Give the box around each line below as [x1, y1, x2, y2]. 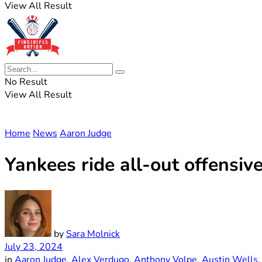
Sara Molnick [66, 227, 120, 240]
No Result [5, 75, 47, 88]
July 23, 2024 [5, 240, 63, 253]
